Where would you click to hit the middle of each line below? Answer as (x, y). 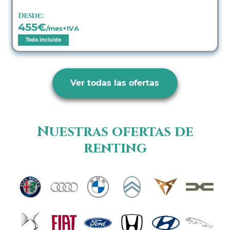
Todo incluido (44, 40)
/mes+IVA (63, 29)
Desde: (31, 16)
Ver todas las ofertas (115, 83)
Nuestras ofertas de (115, 132)
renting (115, 148)
